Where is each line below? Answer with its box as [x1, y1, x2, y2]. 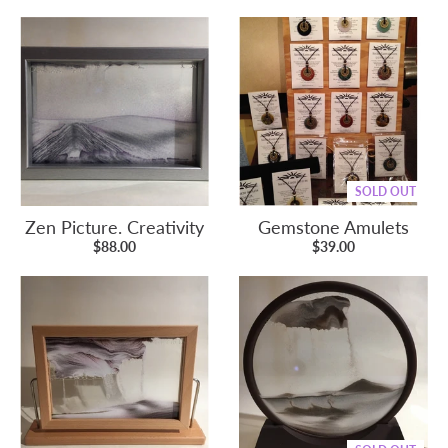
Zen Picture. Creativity [25, 216, 204, 238]
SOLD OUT [355, 184, 416, 199]
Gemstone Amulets [258, 216, 409, 238]
